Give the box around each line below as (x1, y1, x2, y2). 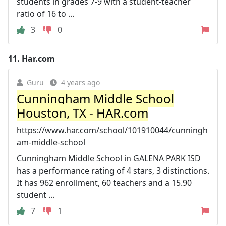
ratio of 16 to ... (17, 8, 74, 19)
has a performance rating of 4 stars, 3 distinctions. (17, 165, 209, 176)
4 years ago (61, 78, 100, 87)
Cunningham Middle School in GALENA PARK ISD (17, 153, 201, 164)
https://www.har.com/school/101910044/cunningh (17, 125, 208, 136)
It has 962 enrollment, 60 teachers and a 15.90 (17, 177, 192, 188)
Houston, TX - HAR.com (17, 104, 148, 121)
